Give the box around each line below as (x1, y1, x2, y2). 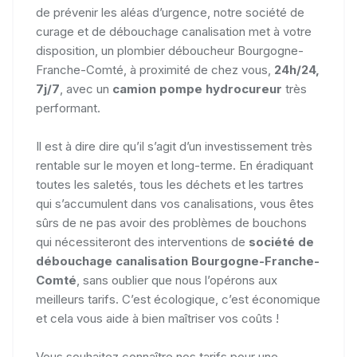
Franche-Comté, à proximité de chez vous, (36, 62, 274, 77)
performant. (36, 100, 100, 116)
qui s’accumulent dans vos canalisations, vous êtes (36, 196, 314, 211)
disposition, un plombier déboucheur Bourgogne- (36, 43, 304, 58)
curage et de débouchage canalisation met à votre (36, 24, 312, 39)
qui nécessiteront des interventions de (36, 234, 249, 249)
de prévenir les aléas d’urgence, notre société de (36, 5, 304, 20)
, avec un (60, 81, 112, 96)
